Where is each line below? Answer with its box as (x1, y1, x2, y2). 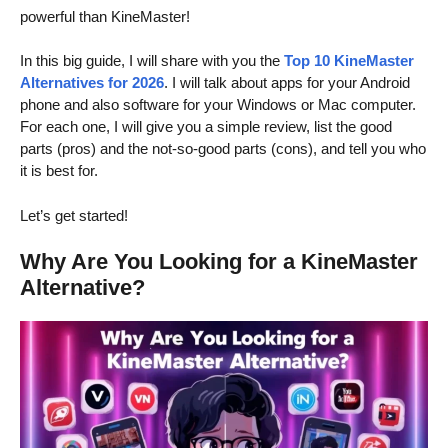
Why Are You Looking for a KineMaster (20, 249, 418, 275)
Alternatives (20, 74, 104, 92)
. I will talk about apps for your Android (164, 74, 410, 92)
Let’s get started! (20, 206, 128, 224)
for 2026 (108, 74, 164, 92)
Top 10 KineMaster (284, 52, 414, 70)
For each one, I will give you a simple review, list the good (20, 118, 392, 136)
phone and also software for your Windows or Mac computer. (20, 96, 416, 114)
